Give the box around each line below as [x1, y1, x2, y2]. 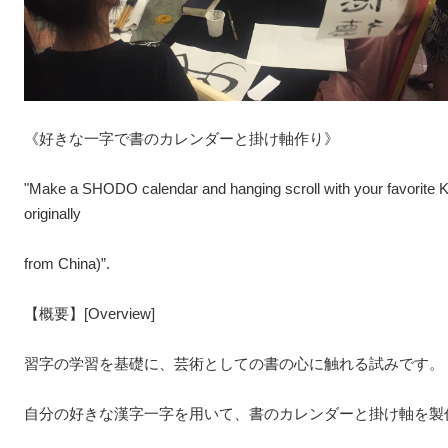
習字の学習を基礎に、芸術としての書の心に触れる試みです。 [24, 355, 444, 372]
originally [24, 205, 81, 222]
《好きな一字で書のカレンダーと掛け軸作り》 [24, 130, 339, 147]
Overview [88, 305, 151, 322]
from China [24, 255, 96, 272]
